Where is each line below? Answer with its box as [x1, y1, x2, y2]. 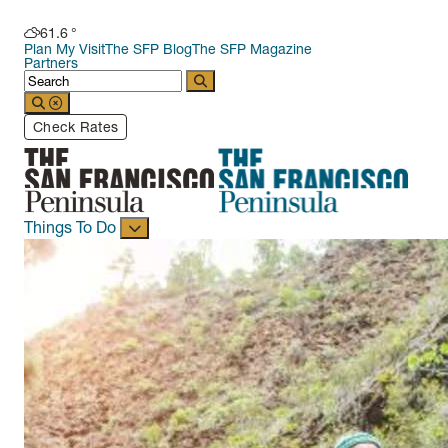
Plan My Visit [24, 40, 105, 58]
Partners [24, 54, 78, 72]
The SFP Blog [105, 40, 192, 58]
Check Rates [33, 118, 119, 136]
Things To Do [24, 217, 120, 237]
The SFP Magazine [192, 40, 312, 58]
